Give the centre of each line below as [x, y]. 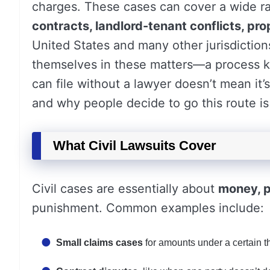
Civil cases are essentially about [125, 189]
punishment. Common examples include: [148, 208]
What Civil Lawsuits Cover [135, 146]
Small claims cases [99, 243]
